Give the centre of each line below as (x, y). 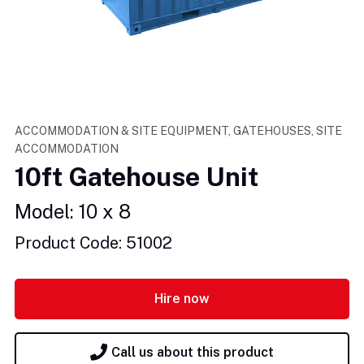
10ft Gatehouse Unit (136, 176)
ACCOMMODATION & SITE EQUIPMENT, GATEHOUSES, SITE (178, 130)
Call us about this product (193, 353)
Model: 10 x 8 (73, 211)
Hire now (182, 299)
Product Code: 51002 (93, 243)
